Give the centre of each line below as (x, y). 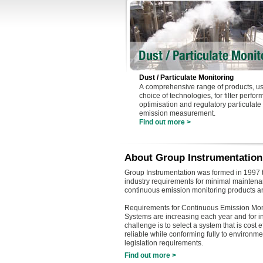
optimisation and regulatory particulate (200, 104)
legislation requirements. (164, 243)
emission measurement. (177, 113)
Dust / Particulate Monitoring (186, 77)
